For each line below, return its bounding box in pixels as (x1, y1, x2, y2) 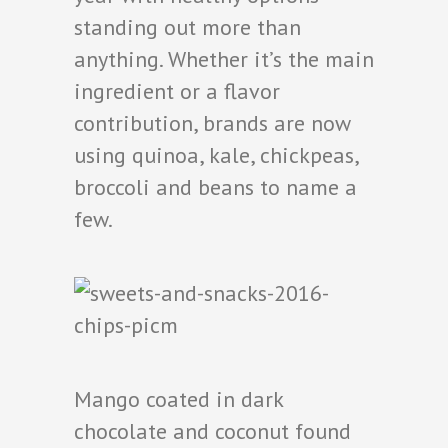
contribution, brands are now (74, 109, 350, 138)
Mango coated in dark (74, 385, 283, 414)
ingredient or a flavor (74, 77, 280, 106)
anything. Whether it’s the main (74, 45, 374, 74)
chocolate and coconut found (74, 417, 351, 446)
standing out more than (74, 13, 301, 42)
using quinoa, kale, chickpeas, (74, 141, 358, 170)
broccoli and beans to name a (74, 173, 357, 202)
